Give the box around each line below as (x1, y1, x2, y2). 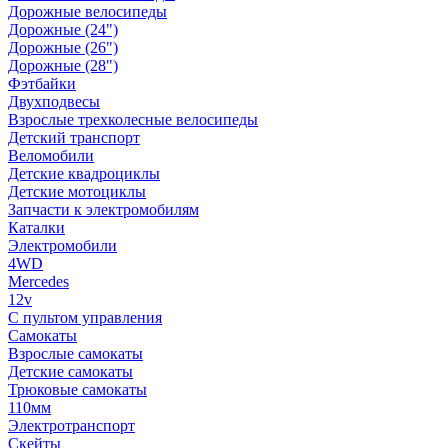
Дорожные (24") (8, 21, 118, 38)
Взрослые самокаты (8, 345, 143, 362)
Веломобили (8, 147, 94, 164)
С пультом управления (8, 309, 162, 326)
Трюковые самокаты (8, 381, 147, 398)
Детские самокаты (8, 363, 133, 380)
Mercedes (8, 273, 69, 290)
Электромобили (8, 237, 117, 254)
